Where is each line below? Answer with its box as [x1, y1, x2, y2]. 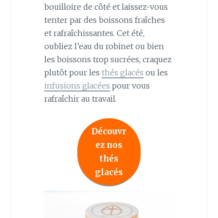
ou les [143, 67, 168, 77]
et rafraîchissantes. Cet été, [44, 28, 145, 38]
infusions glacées [44, 80, 110, 91]
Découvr [91, 126, 127, 137]
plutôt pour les [44, 67, 102, 77]
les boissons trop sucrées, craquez [44, 54, 172, 64]
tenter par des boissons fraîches [44, 15, 165, 25]
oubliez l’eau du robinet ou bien [44, 41, 164, 51]
